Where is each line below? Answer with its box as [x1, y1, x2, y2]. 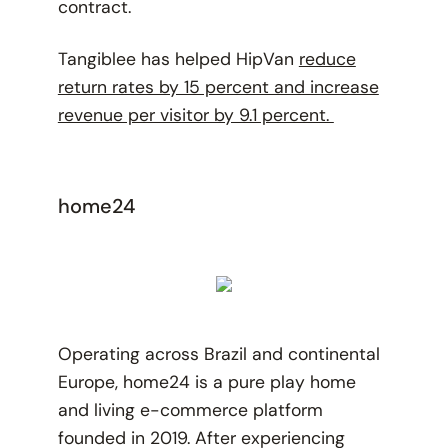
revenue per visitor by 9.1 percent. [57, 104, 334, 127]
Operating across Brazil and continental [57, 343, 380, 366]
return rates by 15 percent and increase [57, 76, 379, 99]
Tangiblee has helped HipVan [57, 48, 299, 71]
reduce [298, 48, 356, 71]
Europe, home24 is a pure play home [57, 371, 356, 394]
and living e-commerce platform [57, 399, 323, 422]
